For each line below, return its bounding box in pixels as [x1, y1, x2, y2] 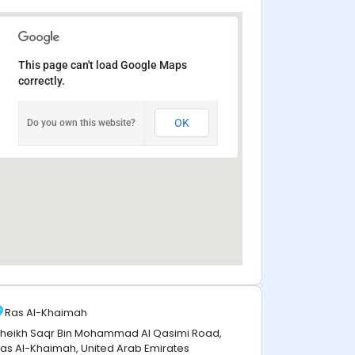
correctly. [18, 74, 65, 87]
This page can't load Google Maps [18, 59, 187, 71]
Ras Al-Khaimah [5, 304, 87, 320]
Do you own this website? [27, 117, 136, 128]
